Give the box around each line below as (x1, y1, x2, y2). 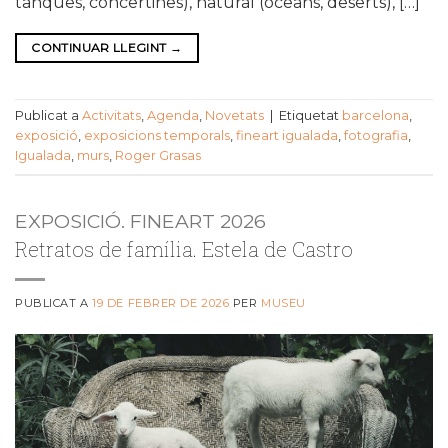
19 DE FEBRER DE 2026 (92, 295, 230, 310)
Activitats (82, 108, 141, 124)
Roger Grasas (115, 148, 201, 164)
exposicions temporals (84, 128, 230, 144)
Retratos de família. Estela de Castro (15, 235, 353, 262)
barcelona (342, 108, 409, 124)
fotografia (344, 128, 408, 144)
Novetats (205, 108, 264, 124)
